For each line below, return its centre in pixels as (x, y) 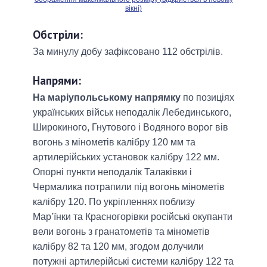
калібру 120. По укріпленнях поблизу (114, 202)
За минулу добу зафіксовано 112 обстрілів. (128, 52)
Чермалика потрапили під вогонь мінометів (129, 187)
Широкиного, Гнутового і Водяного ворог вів (131, 128)
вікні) (133, 9)
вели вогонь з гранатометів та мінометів (121, 232)
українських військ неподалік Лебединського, (132, 113)
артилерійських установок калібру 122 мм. (126, 157)
